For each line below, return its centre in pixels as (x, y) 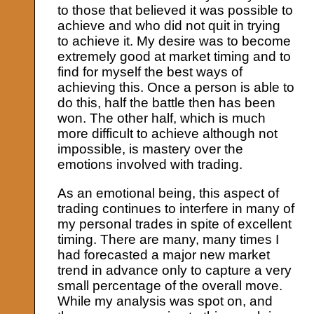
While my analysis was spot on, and (165, 301)
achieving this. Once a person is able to (176, 88)
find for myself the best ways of (150, 72)
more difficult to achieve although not (168, 134)
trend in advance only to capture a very (175, 270)
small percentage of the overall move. (170, 285)
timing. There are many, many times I (169, 239)
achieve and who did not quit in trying (169, 26)
